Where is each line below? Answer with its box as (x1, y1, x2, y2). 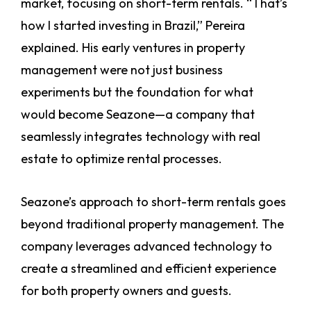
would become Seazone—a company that (21, 106, 255, 123)
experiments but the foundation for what (21, 84, 253, 101)
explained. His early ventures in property (21, 40, 245, 56)
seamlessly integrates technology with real (21, 128, 260, 145)
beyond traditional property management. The (21, 216, 284, 233)
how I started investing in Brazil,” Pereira (21, 17, 245, 34)
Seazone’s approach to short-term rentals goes (21, 194, 286, 210)
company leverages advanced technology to (21, 238, 272, 255)
